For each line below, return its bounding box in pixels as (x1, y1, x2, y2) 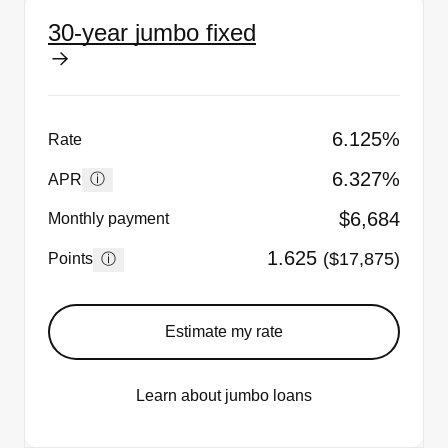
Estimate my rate (165, 322, 283, 340)
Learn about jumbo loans (136, 386, 312, 404)
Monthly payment (48, 210, 169, 228)
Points (48, 250, 93, 268)
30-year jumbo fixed (48, 19, 256, 47)
